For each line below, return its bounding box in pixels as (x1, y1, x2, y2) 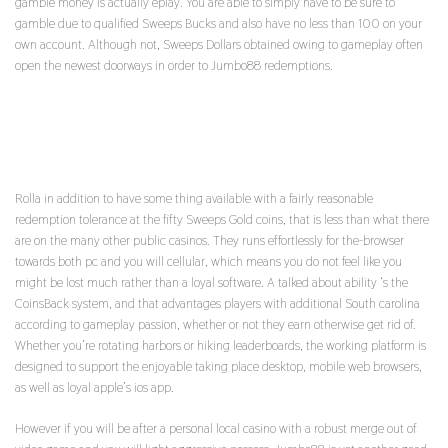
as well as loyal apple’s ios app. (15, 379, 174, 396)
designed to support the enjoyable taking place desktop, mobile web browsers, (15, 358, 422, 375)
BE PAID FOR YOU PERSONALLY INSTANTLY (15, 136, 384, 172)
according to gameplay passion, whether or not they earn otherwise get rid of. (15, 316, 416, 333)
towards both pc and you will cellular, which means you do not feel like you (15, 253, 402, 270)
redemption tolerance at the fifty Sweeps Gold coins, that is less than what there (15, 211, 429, 228)
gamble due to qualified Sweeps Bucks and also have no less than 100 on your (15, 15, 422, 32)
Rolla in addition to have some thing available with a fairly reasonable (15, 190, 373, 207)
